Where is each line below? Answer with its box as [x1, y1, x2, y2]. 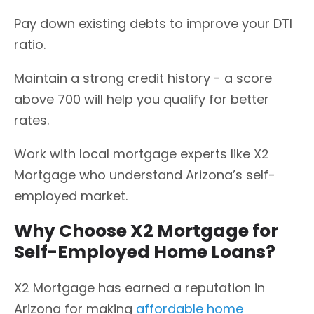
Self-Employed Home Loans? [14, 240, 275, 265]
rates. [14, 111, 49, 129]
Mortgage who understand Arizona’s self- [14, 165, 275, 184]
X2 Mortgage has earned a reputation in [14, 279, 265, 297]
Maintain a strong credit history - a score [14, 69, 272, 87]
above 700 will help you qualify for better [14, 90, 269, 108]
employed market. [14, 186, 128, 205]
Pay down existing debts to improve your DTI [14, 14, 292, 32]
